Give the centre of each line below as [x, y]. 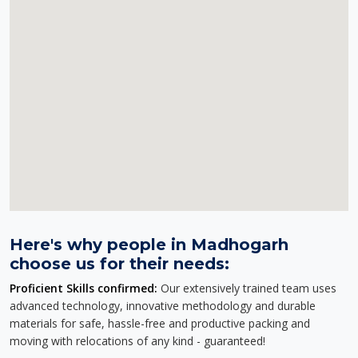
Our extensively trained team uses [247, 288]
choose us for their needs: [119, 264]
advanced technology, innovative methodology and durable [163, 306]
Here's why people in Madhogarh [149, 245]
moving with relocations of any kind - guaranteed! [137, 341]
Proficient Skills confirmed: [84, 288]
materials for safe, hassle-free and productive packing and [160, 323]
